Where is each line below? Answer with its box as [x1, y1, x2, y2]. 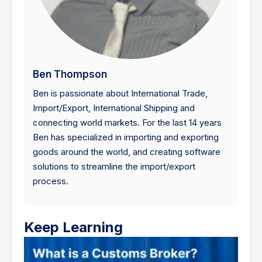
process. [33, 175, 68, 187]
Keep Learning [24, 218, 123, 236]
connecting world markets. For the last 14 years [33, 116, 222, 128]
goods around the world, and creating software [33, 146, 220, 157]
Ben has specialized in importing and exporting [33, 131, 219, 143]
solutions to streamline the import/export [33, 160, 195, 172]
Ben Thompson [33, 68, 107, 80]
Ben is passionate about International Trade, [33, 87, 208, 99]
